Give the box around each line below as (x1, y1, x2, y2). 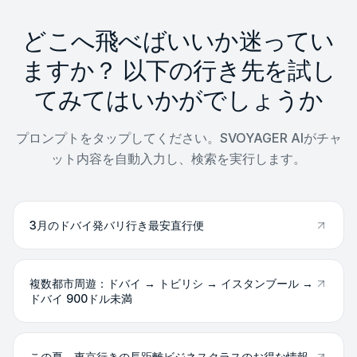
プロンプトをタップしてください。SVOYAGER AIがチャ (15, 130, 342, 146)
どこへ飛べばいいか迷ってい (22, 25, 335, 57)
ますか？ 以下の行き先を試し (22, 54, 335, 87)
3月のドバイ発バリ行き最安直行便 (29, 218, 204, 232)
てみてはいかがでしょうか (33, 84, 324, 116)
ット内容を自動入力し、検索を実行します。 (51, 151, 306, 167)
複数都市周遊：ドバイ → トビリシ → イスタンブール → (29, 277, 313, 290)
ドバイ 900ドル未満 (29, 292, 132, 305)
